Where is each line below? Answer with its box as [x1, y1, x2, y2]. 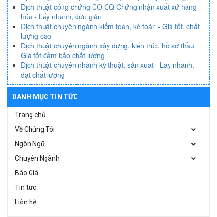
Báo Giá [15, 169, 38, 177]
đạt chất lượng [21, 69, 65, 79]
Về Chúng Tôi [15, 125, 55, 133]
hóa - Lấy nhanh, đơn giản [21, 11, 102, 21]
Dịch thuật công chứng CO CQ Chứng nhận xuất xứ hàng [21, 1, 197, 12]
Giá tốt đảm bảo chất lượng [21, 50, 105, 60]
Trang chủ [15, 110, 46, 119]
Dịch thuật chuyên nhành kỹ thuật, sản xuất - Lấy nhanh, [21, 60, 194, 70]
